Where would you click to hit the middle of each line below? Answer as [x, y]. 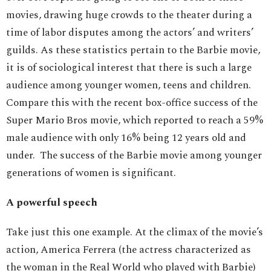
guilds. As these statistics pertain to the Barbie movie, [133, 51]
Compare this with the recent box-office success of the [132, 103]
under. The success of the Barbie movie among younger [134, 156]
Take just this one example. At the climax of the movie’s [135, 233]
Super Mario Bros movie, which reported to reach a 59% [135, 121]
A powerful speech [52, 203]
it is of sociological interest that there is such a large [129, 68]
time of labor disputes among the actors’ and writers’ [130, 33]
